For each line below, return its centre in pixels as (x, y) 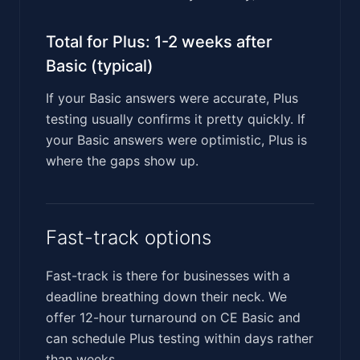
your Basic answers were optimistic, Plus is (176, 139)
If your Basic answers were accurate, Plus (172, 98)
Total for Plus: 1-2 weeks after (159, 41)
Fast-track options (129, 237)
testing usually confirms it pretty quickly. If (176, 119)
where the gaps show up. (122, 160)
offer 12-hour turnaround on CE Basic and (173, 317)
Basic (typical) (100, 65)
